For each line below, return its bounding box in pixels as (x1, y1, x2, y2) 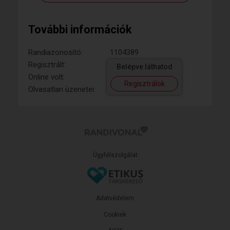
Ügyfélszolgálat (92, 151, 138, 159)
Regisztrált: (28, 60, 66, 69)
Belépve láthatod (116, 62, 172, 71)
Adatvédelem (96, 194, 134, 202)
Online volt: (28, 72, 65, 82)
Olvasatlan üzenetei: (28, 84, 95, 94)
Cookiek (104, 210, 126, 218)
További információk (28, 23, 132, 36)
